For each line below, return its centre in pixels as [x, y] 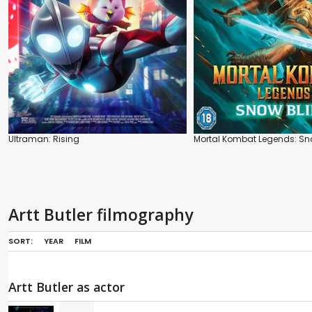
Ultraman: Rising [44, 139]
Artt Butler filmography [101, 215]
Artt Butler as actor [67, 287]
